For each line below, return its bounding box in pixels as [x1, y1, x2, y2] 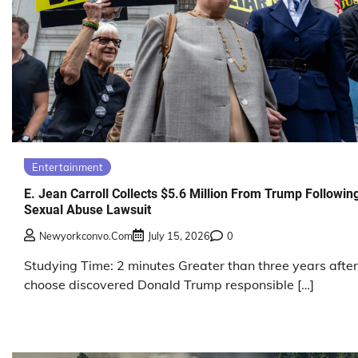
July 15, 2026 [148, 229, 210, 243]
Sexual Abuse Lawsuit [24, 201, 151, 217]
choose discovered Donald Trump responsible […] [24, 276, 314, 293]
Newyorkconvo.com [39, 229, 133, 243]
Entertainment [32, 160, 103, 173]
